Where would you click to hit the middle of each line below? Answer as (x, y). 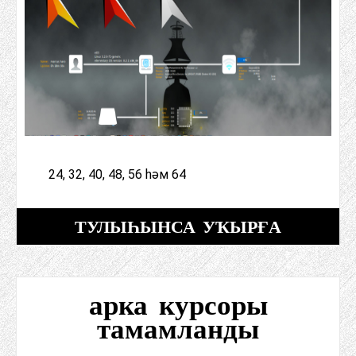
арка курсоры (178, 305)
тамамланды (178, 329)
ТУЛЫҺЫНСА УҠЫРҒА (178, 226)
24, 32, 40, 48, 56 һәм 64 (117, 175)
